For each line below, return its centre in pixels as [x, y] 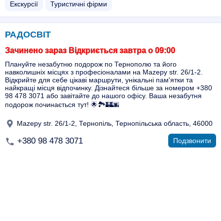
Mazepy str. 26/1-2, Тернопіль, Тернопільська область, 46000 [114, 123]
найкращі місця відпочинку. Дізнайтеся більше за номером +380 [109, 88]
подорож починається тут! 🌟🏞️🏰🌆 [62, 105]
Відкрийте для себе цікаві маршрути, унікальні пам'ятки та [99, 80]
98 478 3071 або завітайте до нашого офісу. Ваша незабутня [103, 96]
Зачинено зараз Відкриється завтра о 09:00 [90, 51]
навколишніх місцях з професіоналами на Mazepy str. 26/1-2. [104, 72]
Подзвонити [192, 141]
